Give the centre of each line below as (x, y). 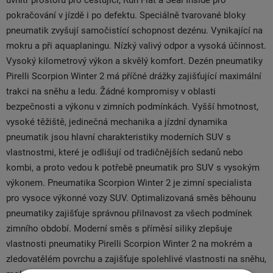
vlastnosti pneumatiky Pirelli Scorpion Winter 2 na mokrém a (129, 244)
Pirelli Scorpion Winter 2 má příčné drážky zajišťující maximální (134, 76)
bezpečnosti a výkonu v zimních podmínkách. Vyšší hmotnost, (132, 107)
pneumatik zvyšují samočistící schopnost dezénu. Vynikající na (134, 30)
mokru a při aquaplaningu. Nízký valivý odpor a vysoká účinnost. (136, 46)
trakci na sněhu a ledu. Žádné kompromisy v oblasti (111, 91)
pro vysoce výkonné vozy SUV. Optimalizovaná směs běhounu (131, 198)
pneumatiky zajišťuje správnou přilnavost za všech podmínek (129, 213)
